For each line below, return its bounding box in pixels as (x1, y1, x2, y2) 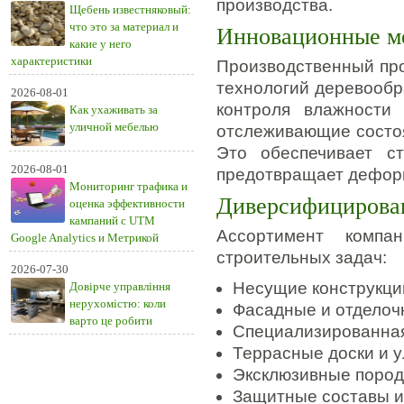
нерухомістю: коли (69, 297, 166, 310)
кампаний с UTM (69, 214, 155, 227)
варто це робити (69, 314, 152, 327)
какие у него (69, 37, 132, 50)
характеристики (11, 54, 92, 68)
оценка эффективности (69, 197, 185, 210)
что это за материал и (69, 20, 179, 33)
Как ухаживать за (69, 103, 158, 116)
